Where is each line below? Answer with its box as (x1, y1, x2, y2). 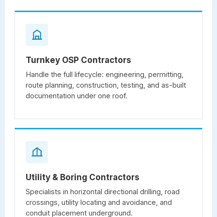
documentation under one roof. (26, 91, 127, 100)
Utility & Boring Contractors (26, 172, 139, 182)
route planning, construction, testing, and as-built (26, 80, 186, 89)
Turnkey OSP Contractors (26, 55, 131, 65)
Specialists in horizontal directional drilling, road (26, 187, 180, 196)
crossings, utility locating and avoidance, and (26, 198, 172, 206)
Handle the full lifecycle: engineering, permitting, (26, 70, 184, 78)
